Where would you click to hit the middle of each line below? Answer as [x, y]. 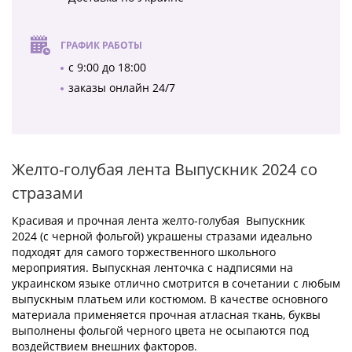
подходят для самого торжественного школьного [144, 252]
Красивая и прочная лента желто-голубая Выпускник [158, 221]
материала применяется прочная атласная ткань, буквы [166, 315]
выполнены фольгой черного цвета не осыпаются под [160, 331]
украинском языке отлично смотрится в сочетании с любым [176, 284]
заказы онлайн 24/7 [122, 88]
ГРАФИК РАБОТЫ [101, 46]
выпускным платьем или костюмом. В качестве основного [170, 299]
